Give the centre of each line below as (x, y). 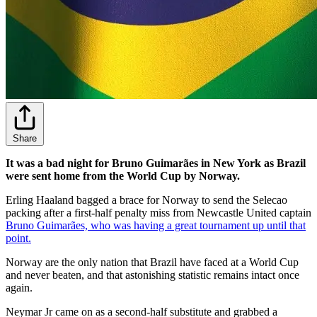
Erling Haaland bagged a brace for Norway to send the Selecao (146, 200)
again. (19, 287)
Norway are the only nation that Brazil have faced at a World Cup (152, 262)
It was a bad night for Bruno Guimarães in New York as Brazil (156, 163)
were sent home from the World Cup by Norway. (123, 175)
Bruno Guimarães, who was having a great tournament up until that (156, 225)
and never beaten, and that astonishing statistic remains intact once (152, 275)
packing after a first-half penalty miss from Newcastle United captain (158, 212)
